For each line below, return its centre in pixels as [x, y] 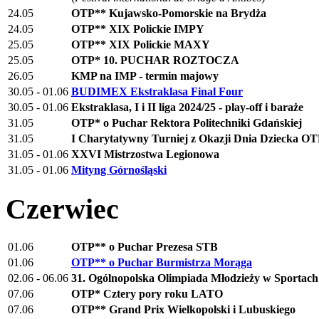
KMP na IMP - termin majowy [145, 75]
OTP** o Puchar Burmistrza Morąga [162, 263]
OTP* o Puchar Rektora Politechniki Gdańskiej [187, 122]
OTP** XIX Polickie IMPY [138, 28]
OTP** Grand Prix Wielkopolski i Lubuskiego [183, 310]
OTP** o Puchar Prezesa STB [145, 247]
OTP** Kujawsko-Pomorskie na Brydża [169, 13]
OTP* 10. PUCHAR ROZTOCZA [155, 60]
